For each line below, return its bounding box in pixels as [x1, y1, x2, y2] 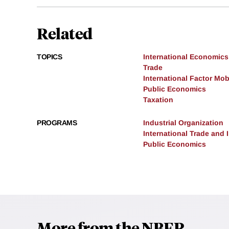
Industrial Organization [143, 119, 223, 127]
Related [37, 23, 93, 43]
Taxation [143, 96, 173, 104]
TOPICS [37, 53, 62, 61]
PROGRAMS [37, 119, 77, 127]
